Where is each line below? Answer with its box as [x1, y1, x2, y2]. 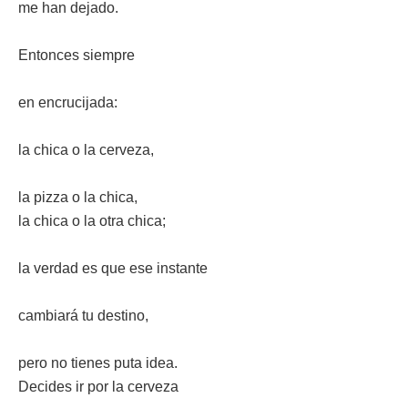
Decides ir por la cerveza [18, 379, 178, 394]
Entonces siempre [18, 47, 135, 63]
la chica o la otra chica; [18, 213, 166, 229]
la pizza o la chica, [18, 189, 138, 205]
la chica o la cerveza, [18, 142, 154, 158]
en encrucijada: [18, 95, 117, 110]
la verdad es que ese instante [18, 260, 208, 276]
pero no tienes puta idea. [18, 355, 178, 371]
